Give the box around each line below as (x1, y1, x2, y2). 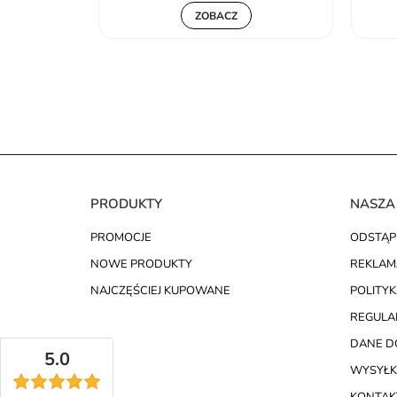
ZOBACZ (194, 8, 237, 23)
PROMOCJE (90, 230, 152, 246)
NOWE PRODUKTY (90, 256, 192, 273)
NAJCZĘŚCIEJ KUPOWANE (90, 283, 230, 300)
